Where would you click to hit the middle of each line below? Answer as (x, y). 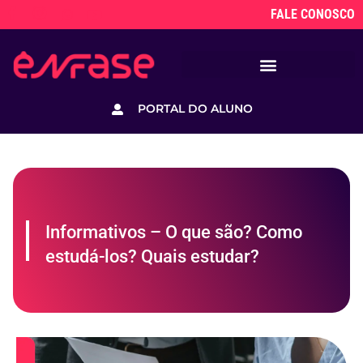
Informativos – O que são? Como (174, 233)
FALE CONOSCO (312, 14)
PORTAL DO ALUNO (195, 109)
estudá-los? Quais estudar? (152, 257)
